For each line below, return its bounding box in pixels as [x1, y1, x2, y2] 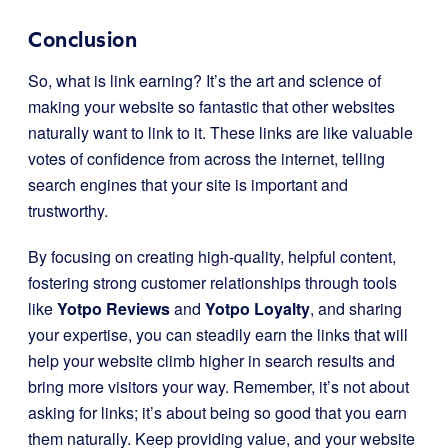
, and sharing [310, 297, 402, 320]
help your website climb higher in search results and [28, 349, 395, 372]
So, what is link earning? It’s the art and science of [28, 69, 381, 92]
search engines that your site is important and [28, 173, 348, 196]
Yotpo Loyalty [205, 297, 310, 320]
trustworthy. [28, 199, 108, 222]
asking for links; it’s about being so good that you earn [28, 401, 407, 424]
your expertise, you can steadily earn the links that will [28, 323, 408, 346]
